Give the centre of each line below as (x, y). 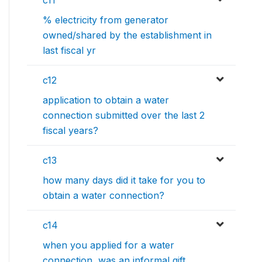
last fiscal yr (69, 51)
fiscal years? (70, 131)
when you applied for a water (108, 245)
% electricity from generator (106, 20)
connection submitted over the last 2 (124, 116)
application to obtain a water (106, 100)
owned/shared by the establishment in (127, 35)
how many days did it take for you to (124, 180)
